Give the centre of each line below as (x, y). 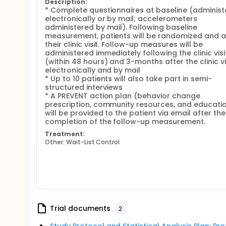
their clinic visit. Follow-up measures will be (124, 44)
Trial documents (80, 208)
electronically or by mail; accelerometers (121, 19)
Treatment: (65, 134)
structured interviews (84, 87)
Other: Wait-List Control (82, 142)
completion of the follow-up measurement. (125, 122)
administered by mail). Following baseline (121, 27)
